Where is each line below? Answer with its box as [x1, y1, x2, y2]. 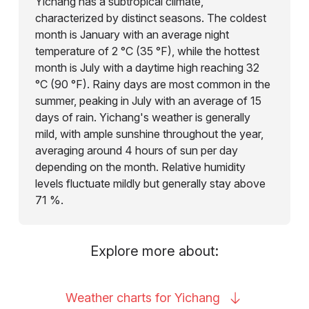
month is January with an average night [34, 27, 229, 41]
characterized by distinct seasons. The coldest [34, 10, 266, 25]
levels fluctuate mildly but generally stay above [34, 176, 266, 190]
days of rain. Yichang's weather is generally [34, 110, 250, 124]
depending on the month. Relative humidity [34, 159, 246, 174]
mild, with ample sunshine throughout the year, [34, 126, 263, 141]
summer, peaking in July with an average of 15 [34, 93, 261, 108]
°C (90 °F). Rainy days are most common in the [34, 77, 270, 91]
